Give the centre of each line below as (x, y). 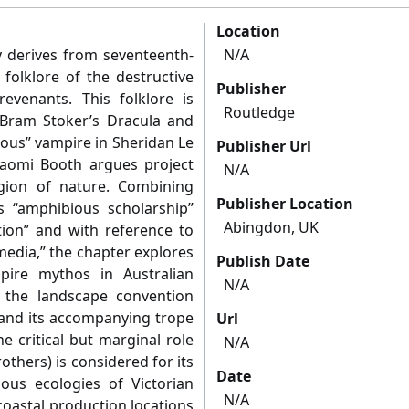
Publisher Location (285, 204)
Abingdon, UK (271, 228)
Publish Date (263, 262)
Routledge (259, 113)
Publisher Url (264, 147)
